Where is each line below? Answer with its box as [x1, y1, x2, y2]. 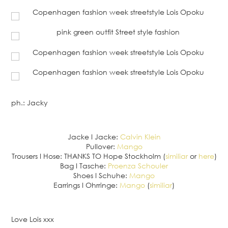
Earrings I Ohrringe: [53, 181, 120, 190]
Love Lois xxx [11, 215, 54, 224]
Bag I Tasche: [60, 161, 108, 170]
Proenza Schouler [108, 161, 168, 170]
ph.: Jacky [11, 98, 48, 107]
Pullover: [85, 142, 117, 151]
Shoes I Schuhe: [73, 171, 129, 180]
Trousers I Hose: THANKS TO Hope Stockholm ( [11, 152, 165, 161]
